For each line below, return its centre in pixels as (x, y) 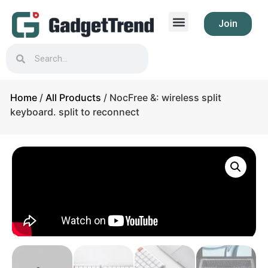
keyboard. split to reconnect (75, 112)
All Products (73, 98)
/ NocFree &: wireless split (161, 98)
